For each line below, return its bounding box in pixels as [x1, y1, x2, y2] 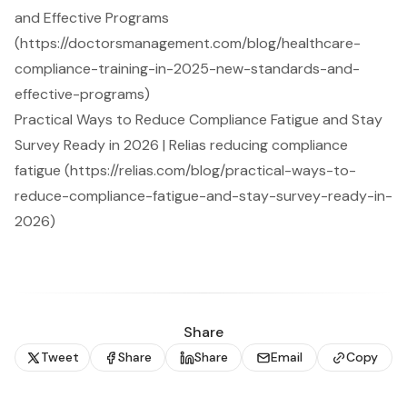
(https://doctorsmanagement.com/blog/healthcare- [15, 34, 361, 54]
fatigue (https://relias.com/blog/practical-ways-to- [15, 161, 356, 181]
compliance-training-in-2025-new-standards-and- [15, 59, 360, 79]
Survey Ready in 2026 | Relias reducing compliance [15, 135, 348, 155]
